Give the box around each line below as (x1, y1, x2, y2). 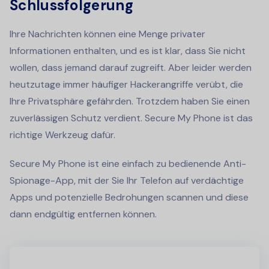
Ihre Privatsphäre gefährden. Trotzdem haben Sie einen (10, 95, 250, 108)
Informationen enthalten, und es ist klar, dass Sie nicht (10, 44, 246, 58)
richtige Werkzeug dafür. (10, 128, 115, 142)
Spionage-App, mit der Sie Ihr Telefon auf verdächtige (10, 174, 244, 187)
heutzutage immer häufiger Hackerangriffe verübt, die (10, 78, 243, 91)
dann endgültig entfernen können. (10, 208, 157, 221)
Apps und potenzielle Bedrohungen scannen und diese (10, 191, 249, 204)
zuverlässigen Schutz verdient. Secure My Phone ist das (10, 112, 253, 125)
